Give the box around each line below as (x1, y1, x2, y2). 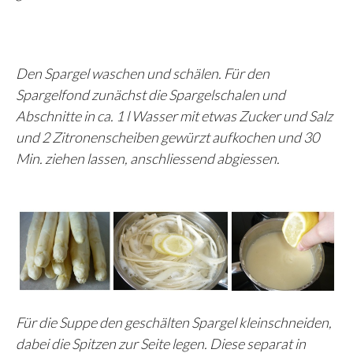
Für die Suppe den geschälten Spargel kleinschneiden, (16, 314, 332, 332)
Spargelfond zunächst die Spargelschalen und (16, 85, 285, 103)
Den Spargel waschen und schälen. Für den (16, 64, 269, 82)
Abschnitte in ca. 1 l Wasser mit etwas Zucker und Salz (16, 106, 333, 124)
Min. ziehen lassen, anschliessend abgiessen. (16, 149, 282, 167)
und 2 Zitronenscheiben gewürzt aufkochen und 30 (16, 128, 319, 146)
